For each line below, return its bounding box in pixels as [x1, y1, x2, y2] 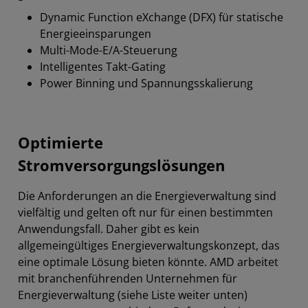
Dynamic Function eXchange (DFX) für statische [40, 10, 283, 25]
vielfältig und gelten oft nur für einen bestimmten [18, 205, 273, 220]
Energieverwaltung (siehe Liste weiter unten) [18, 287, 247, 302]
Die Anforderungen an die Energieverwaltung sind [18, 188, 276, 203]
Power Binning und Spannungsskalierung [40, 76, 253, 91]
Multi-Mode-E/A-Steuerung [40, 43, 177, 58]
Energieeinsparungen [40, 26, 151, 41]
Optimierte [18, 132, 103, 153]
